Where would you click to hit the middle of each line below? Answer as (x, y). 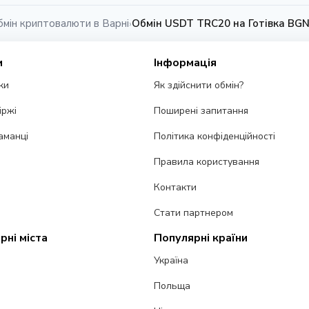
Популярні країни (201, 238)
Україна (171, 261)
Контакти (176, 188)
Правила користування (207, 162)
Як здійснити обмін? (199, 86)
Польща (172, 286)
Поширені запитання (201, 111)
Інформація (186, 63)
